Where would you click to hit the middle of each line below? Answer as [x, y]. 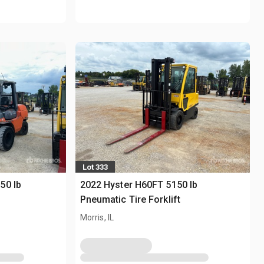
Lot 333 [95, 167]
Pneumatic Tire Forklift [130, 200]
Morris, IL [97, 218]
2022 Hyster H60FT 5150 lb [139, 185]
